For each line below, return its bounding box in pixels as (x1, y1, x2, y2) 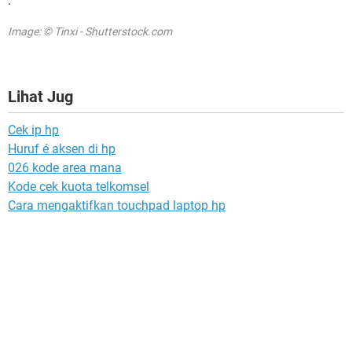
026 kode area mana (8, 160, 122, 175)
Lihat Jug (8, 87, 73, 106)
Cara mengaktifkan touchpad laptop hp (8, 198, 225, 213)
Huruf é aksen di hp (8, 141, 115, 156)
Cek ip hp (8, 123, 59, 137)
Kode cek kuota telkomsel (8, 179, 149, 194)
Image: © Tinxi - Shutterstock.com (8, 25, 172, 38)
